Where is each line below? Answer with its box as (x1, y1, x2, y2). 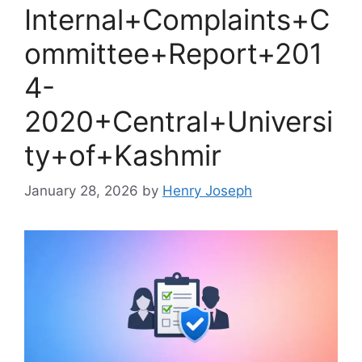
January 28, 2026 (24, 183, 138, 200)
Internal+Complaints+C (24, 2, 330, 36)
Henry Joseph (162, 183, 252, 200)
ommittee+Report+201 (24, 36, 322, 70)
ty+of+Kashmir (24, 137, 221, 172)
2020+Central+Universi (24, 103, 333, 138)
